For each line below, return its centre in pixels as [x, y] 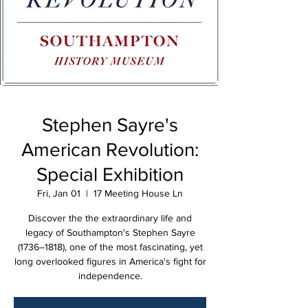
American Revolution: [110, 150]
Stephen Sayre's [110, 125]
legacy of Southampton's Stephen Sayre [110, 232]
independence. [110, 276]
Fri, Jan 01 [59, 193]
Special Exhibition [110, 174]
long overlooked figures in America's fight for [110, 261]
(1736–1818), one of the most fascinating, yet [110, 247]
